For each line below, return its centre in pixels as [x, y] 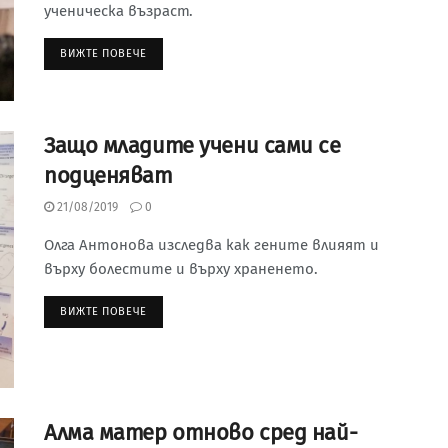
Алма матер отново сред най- [201, 432]
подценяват [108, 175]
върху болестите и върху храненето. [181, 268]
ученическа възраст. [118, 11]
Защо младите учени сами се [192, 145]
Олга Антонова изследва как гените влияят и [211, 244]
